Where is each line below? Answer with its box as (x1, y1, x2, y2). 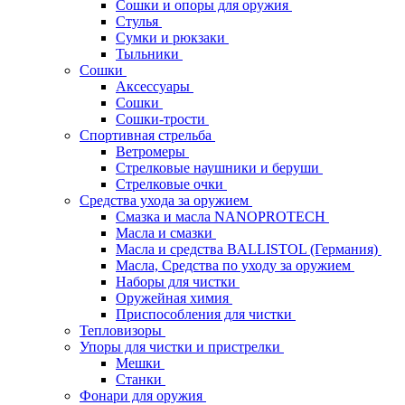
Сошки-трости (116, 110, 209, 127)
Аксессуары (116, 78, 193, 94)
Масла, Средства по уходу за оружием (116, 257, 354, 273)
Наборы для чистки (116, 273, 240, 289)
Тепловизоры (80, 322, 165, 338)
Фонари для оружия (80, 387, 206, 403)
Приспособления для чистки (116, 306, 296, 322)
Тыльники (116, 45, 183, 61)
